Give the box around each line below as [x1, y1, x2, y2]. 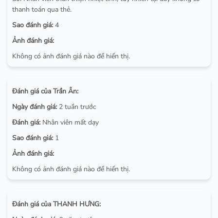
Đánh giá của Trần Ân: [12, 86, 78, 96]
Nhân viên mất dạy [40, 117, 99, 127]
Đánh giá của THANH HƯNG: [12, 199, 101, 209]
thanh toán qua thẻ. [12, 4, 72, 14]
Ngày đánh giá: [12, 102, 57, 111]
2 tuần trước [57, 102, 96, 111]
